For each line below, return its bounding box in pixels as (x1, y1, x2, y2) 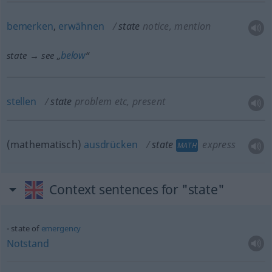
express (199, 138, 236, 151)
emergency (41, 223, 81, 234)
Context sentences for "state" (49, 181, 225, 198)
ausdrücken (84, 138, 138, 151)
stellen (6, 95, 36, 108)
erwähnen (58, 19, 104, 33)
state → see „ (6, 49, 61, 61)
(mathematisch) (6, 138, 84, 151)
